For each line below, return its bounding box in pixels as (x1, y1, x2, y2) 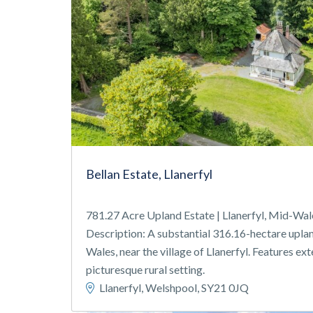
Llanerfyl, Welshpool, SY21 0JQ (97, 281, 249, 294)
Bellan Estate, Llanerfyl (86, 166, 212, 182)
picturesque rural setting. (86, 263, 205, 276)
